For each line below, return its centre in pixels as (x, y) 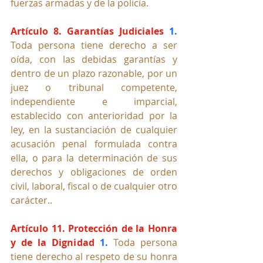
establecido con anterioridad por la (94, 115)
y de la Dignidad (53, 242)
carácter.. (31, 200)
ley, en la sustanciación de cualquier (94, 129)
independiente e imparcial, (94, 101)
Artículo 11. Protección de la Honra (94, 228)
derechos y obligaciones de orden (94, 172)
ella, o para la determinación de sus (94, 158)
